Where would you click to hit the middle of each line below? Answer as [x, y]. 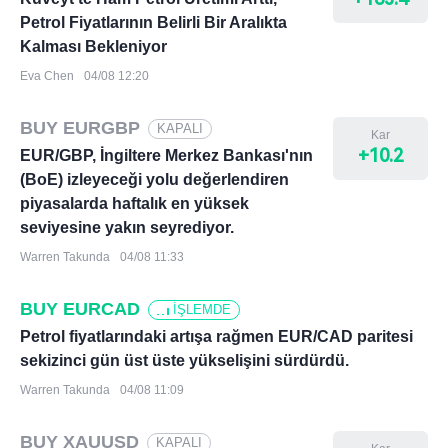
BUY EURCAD [80, 309]
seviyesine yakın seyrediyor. [127, 227]
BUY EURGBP [80, 128]
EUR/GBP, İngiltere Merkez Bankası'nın [166, 155]
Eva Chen [47, 76]
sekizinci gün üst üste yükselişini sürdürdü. [184, 360]
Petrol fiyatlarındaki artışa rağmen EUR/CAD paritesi [216, 336]
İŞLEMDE [202, 309]
